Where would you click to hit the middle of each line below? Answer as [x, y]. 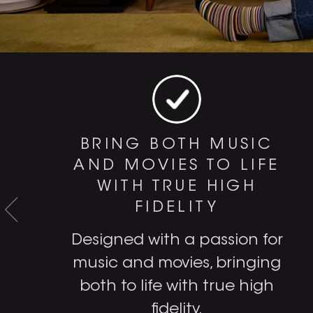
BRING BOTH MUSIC [177, 145]
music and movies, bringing [177, 264]
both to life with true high [177, 287]
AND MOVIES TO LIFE [177, 166]
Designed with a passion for [177, 241]
